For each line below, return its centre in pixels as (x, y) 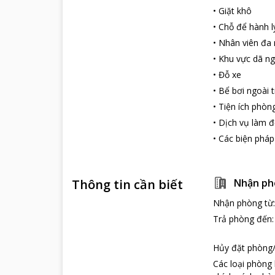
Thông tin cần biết (127, 184)
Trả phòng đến (242, 219)
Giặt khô (235, 11)
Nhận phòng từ (243, 203)
